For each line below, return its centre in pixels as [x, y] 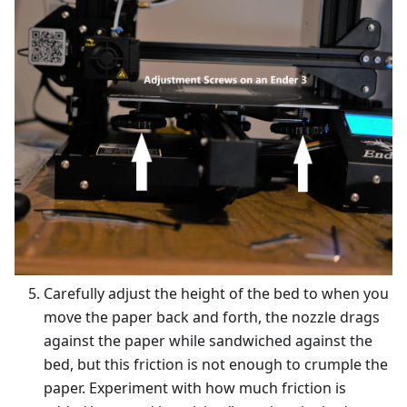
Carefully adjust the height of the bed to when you [216, 294]
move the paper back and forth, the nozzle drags [212, 318]
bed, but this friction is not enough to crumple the [216, 365]
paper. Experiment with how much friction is [195, 388]
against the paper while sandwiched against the [208, 341]
